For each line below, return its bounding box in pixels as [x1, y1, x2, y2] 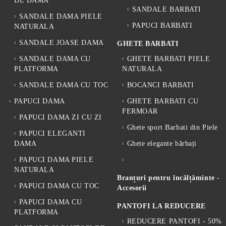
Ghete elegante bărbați [127, 140, 197, 147]
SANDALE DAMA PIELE [19, 13, 102, 20]
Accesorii [117, 184, 147, 192]
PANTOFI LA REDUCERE [117, 202, 206, 210]
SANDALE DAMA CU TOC [19, 81, 108, 89]
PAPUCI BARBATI [132, 22, 193, 29]
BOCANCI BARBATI [127, 81, 194, 89]
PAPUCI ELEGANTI [19, 130, 86, 137]
